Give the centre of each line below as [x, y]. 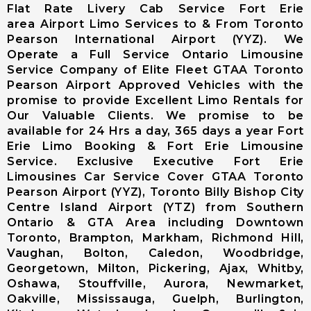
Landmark [234, 213]
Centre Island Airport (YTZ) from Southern [155, 207]
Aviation [228, 229]
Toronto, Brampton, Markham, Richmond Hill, [155, 238]
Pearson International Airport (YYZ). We [155, 39]
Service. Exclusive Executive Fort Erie [155, 161]
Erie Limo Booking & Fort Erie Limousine [155, 146]
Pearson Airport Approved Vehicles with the [155, 85]
